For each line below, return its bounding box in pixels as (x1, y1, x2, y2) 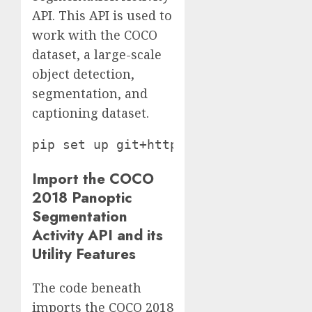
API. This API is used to (32, 7, 172, 24)
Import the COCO (32, 168, 154, 190)
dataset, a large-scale (32, 46, 162, 63)
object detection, (32, 65, 134, 83)
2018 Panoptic (32, 187, 132, 209)
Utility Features (32, 243, 136, 265)
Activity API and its (32, 224, 163, 247)
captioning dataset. (32, 104, 149, 122)
